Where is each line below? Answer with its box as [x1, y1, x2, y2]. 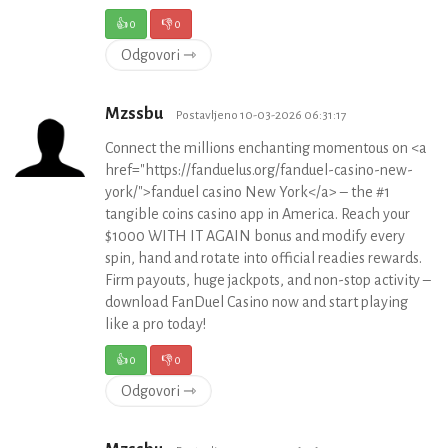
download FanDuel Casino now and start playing [105, 294, 408, 311]
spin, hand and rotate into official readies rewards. [105, 250, 422, 267]
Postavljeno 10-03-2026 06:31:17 [176, 108, 347, 123]
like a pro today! [105, 316, 206, 333]
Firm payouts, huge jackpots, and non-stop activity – [105, 272, 431, 289]
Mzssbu [105, 105, 166, 124]
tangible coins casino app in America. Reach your [105, 206, 410, 223]
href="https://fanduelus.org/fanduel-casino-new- [105, 162, 413, 179]
